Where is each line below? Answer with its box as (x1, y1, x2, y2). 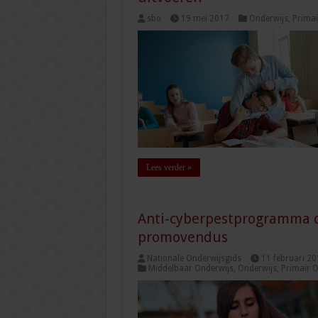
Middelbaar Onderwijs (148, 263, 234, 274)
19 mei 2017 (180, 13, 229, 24)
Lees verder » (146, 163, 192, 173)
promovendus (137, 229, 228, 246)
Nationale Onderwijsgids (146, 253, 241, 264)
